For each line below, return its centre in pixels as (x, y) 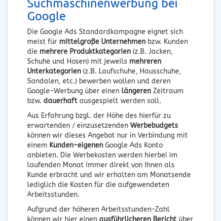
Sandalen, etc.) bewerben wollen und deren (99, 81)
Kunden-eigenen (76, 145)
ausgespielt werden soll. (119, 101)
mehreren (145, 61)
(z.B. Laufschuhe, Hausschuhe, (131, 71)
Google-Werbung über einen (74, 91)
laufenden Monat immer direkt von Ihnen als (101, 165)
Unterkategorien (54, 71)
